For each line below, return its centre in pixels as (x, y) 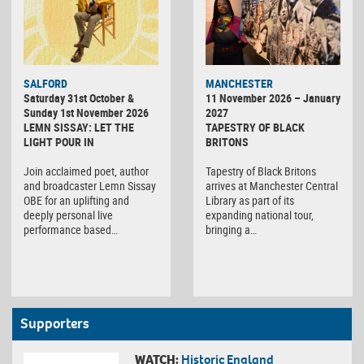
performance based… (71, 230)
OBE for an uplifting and (76, 201)
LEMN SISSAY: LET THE (79, 128)
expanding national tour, (260, 215)
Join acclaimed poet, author (86, 171)
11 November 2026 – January (273, 98)
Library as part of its (250, 201)
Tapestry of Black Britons (261, 171)
